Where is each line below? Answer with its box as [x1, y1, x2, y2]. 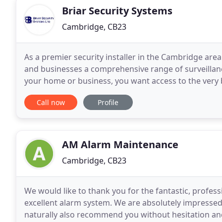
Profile [98, 98, 118, 107]
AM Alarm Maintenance [62, 138, 178, 151]
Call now [37, 98, 65, 107]
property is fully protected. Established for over [24, 87, 202, 98]
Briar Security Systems [62, 4, 172, 17]
